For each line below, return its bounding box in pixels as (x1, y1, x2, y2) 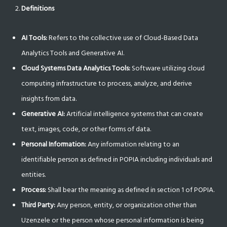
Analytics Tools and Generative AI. (21, 47, 125, 59)
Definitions (21, 3, 55, 14)
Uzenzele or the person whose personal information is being (21, 214, 204, 226)
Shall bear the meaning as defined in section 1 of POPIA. (46, 184, 215, 196)
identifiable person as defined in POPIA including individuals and (21, 154, 213, 165)
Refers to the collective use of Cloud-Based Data (47, 32, 199, 44)
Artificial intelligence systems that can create (65, 108, 204, 120)
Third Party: (21, 199, 56, 211)
